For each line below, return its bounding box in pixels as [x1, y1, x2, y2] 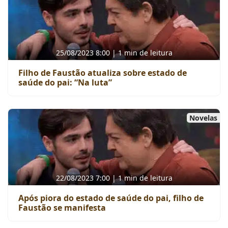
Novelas [189, 113, 217, 123]
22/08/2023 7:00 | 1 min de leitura [55, 173, 173, 183]
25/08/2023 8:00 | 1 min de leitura [55, 48, 173, 58]
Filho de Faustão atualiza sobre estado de [18, 67, 187, 78]
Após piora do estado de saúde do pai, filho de [18, 192, 204, 204]
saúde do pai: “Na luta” [18, 77, 112, 88]
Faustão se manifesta [18, 202, 106, 213]
